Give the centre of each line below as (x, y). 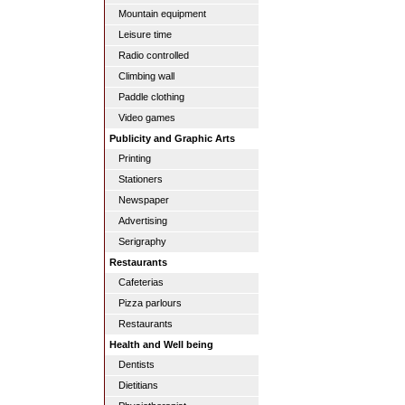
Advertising (143, 221)
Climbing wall (146, 76)
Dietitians (138, 385)
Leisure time (145, 34)
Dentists (137, 364)
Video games (147, 118)
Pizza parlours (150, 303)
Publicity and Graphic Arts (172, 138)
